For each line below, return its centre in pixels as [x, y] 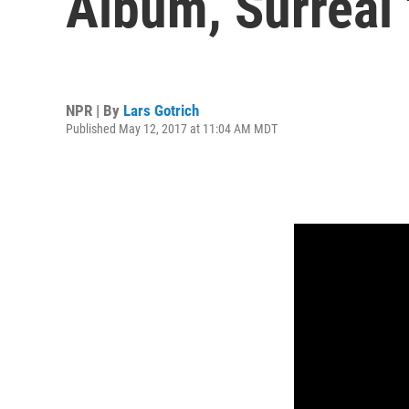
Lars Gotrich [161, 110]
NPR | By [94, 110]
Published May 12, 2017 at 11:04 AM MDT [172, 128]
